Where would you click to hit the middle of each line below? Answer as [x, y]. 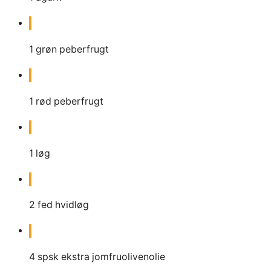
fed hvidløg [63, 205]
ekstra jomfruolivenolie [113, 257]
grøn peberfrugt [72, 49]
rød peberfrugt [70, 101]
